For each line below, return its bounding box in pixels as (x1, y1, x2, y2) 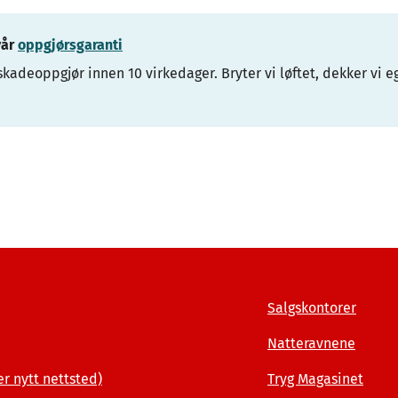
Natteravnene (267, 335, 355, 352)
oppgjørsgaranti (18, 36, 123, 53)
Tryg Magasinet (267, 370, 363, 387)
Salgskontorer (267, 299, 356, 316)
